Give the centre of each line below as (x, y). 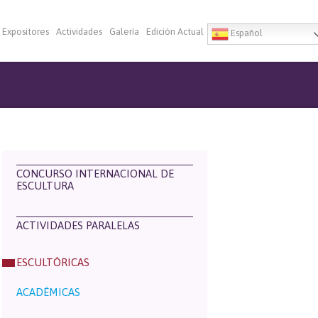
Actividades (79, 32)
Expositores (26, 32)
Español (246, 33)
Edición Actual (175, 32)
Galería (124, 32)
